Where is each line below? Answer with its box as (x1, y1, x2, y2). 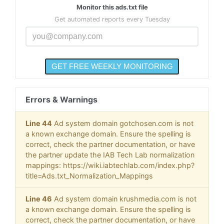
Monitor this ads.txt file (76, 3, 148, 11)
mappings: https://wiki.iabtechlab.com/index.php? (25, 161, 194, 170)
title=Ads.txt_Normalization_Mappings (25, 171, 153, 180)
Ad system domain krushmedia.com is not (52, 194, 196, 203)
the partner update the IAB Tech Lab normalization (25, 150, 194, 159)
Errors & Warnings (25, 94, 97, 105)
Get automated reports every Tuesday (54, 15, 170, 23)
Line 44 (25, 119, 52, 128)
